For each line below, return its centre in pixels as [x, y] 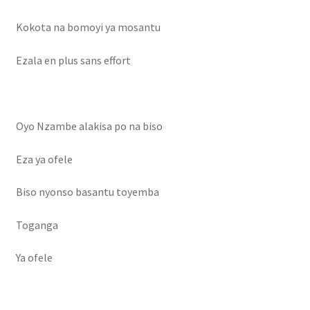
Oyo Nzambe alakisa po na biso [89, 126]
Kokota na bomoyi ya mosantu [88, 27]
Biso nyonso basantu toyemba [87, 192]
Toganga [37, 225]
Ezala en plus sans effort [73, 60]
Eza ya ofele [44, 159]
